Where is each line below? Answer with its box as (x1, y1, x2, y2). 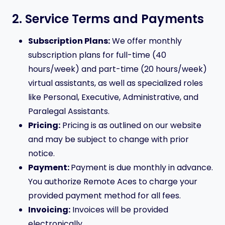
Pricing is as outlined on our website (60, 120, 201, 131)
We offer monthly (110, 35, 182, 47)
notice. (28, 148, 55, 159)
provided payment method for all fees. (28, 190, 181, 201)
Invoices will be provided (70, 204, 168, 215)
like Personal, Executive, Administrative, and (28, 91, 198, 103)
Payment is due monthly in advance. (71, 162, 213, 173)
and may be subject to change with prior (28, 134, 189, 145)
